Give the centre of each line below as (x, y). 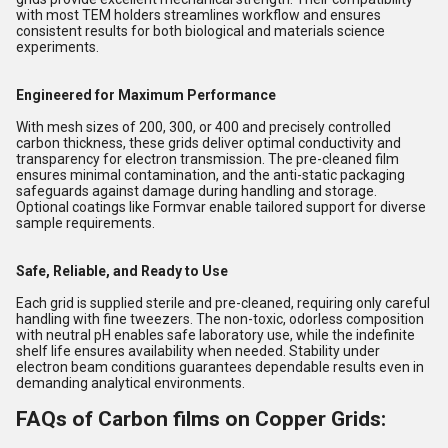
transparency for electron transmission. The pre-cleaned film (207, 159)
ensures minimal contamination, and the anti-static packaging (210, 175)
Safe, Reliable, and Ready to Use (122, 271)
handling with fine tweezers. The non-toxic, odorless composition (220, 319)
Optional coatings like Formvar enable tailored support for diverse (221, 207)
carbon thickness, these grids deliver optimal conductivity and (208, 143)
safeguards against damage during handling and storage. (196, 191)
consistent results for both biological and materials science (200, 31)
